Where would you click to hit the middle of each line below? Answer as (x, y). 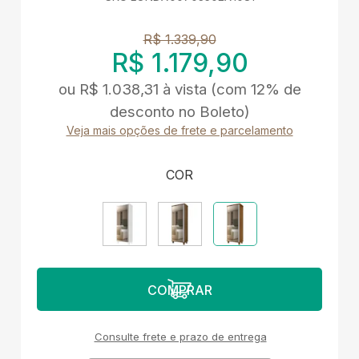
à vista (184, 90)
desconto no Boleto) (179, 112)
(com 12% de (256, 90)
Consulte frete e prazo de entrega (180, 337)
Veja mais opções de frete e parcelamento (179, 131)
